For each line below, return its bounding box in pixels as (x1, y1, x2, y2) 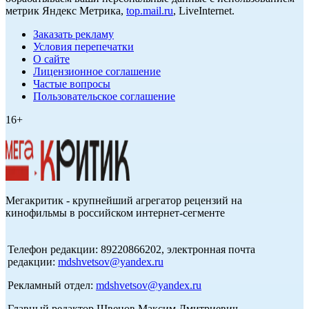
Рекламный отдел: (8, 279, 96, 292)
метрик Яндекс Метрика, (6, 5, 126, 17)
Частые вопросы (33, 78, 110, 90)
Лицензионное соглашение (33, 66, 161, 78)
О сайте (33, 53, 70, 66)
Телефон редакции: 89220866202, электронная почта (8, 243, 255, 256)
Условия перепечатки (33, 41, 134, 53)
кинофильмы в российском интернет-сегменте (6, 207, 225, 219)
